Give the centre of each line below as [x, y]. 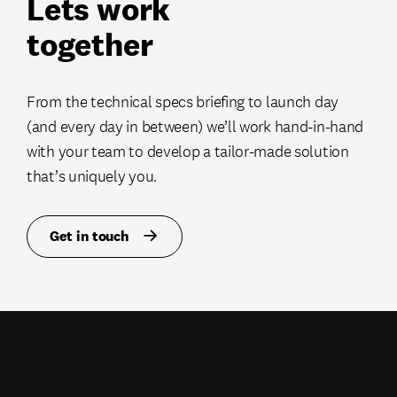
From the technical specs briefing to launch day [183, 102]
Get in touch [90, 236]
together [90, 45]
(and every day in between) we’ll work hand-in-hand [195, 127]
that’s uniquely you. [92, 176]
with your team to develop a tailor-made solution [188, 152]
